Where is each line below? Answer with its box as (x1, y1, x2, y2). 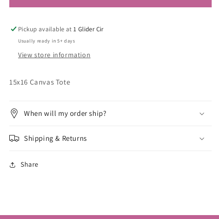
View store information (18, 50, 91, 60)
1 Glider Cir (73, 25, 104, 34)
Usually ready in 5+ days (18, 38, 75, 44)
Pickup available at (18, 25, 74, 34)
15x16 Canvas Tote (9, 77, 70, 87)
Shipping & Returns (24, 133, 87, 143)
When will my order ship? (24, 109, 107, 118)
